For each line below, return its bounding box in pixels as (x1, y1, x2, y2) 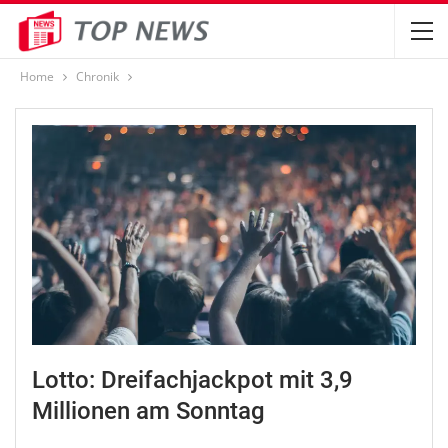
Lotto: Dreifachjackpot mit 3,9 (32, 366, 353, 395)
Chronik (76, 68, 119, 85)
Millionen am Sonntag (32, 397, 265, 426)
